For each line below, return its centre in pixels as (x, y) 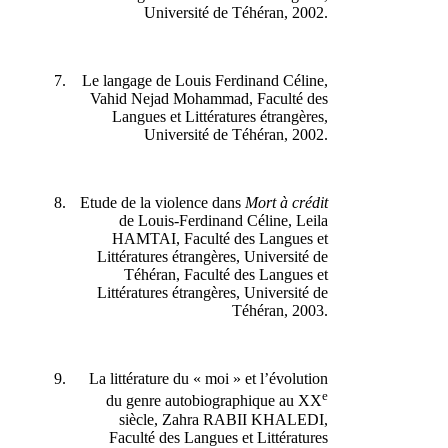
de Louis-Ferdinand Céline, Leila (233, 221)
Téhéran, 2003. (290, 311)
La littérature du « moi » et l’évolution (218, 379)
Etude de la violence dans (172, 203)
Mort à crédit (296, 203)
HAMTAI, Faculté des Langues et (230, 239)
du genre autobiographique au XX (224, 401)
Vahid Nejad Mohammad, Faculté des (219, 99)
